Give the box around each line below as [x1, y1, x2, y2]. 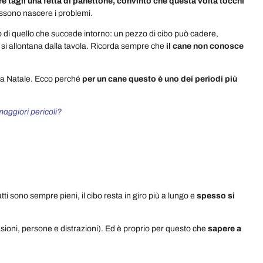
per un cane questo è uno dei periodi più [82, 75, 237, 84]
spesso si [197, 191, 235, 200]
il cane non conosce [166, 42, 244, 51]
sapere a [208, 224, 241, 233]
